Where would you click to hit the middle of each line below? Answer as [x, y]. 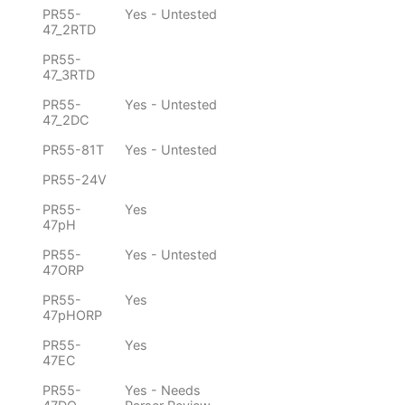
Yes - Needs [163, 391]
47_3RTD [69, 75]
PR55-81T [73, 150]
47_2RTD [69, 30]
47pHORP [72, 316]
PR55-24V [75, 180]
